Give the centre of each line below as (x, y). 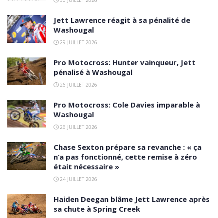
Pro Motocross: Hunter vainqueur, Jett (125, 63)
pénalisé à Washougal (93, 72)
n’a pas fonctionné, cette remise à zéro (125, 157)
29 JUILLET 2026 (78, 43)
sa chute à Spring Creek (97, 209)
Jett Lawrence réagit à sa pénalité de (122, 20)
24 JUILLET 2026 (78, 179)
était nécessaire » (86, 167)
